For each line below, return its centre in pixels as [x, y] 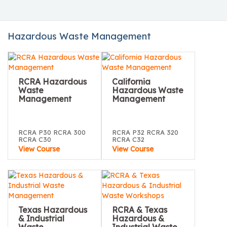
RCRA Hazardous [52, 82]
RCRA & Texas [140, 210]
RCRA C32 [128, 139]
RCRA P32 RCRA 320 [145, 132]
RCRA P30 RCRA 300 [52, 132]
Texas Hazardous [53, 210]
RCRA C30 [35, 139]
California [131, 82]
